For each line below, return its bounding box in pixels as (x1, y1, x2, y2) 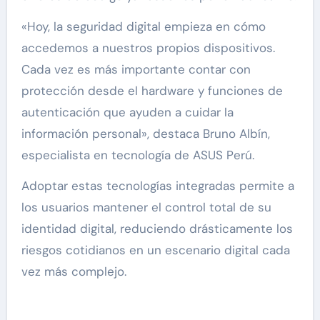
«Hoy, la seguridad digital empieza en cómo (21, 19, 266, 35)
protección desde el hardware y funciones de (21, 83, 283, 99)
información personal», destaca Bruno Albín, (21, 126, 270, 142)
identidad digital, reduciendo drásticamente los (21, 221, 293, 237)
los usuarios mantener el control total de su (21, 199, 271, 216)
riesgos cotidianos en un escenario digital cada (21, 242, 290, 259)
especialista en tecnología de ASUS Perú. (21, 147, 254, 164)
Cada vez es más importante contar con (21, 61, 251, 78)
